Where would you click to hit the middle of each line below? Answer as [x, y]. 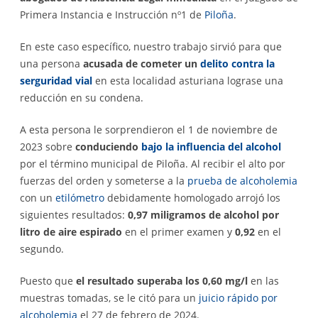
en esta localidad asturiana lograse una [188, 81]
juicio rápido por [238, 298]
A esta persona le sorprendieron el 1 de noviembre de [149, 130]
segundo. [42, 249]
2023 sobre [46, 147]
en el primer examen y [179, 232]
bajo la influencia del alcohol [211, 147]
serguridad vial [56, 81]
